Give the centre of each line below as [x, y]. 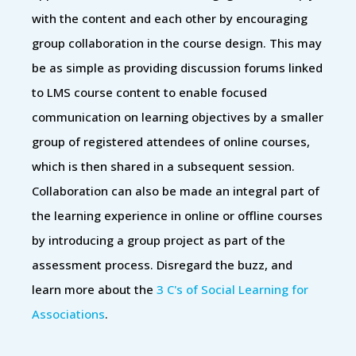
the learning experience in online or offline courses [177, 215]
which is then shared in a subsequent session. [163, 166]
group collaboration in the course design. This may [177, 43]
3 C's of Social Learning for [232, 289]
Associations [68, 313]
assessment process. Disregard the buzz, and [162, 264]
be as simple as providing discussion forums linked [177, 67]
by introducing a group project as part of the [159, 240]
